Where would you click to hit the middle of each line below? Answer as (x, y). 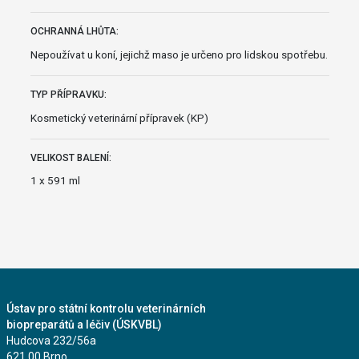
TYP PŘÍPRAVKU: (68, 94)
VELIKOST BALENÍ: (71, 157)
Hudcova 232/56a (51, 340)
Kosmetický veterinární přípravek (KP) (119, 117)
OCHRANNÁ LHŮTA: (74, 32)
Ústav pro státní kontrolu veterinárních (106, 308)
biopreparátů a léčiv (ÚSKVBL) (84, 324)
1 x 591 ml (55, 181)
